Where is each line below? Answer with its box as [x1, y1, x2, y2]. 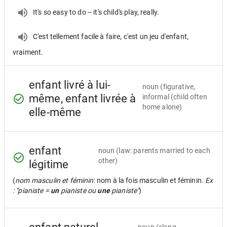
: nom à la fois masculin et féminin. [93, 176, 206, 184]
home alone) [142, 102, 182, 111]
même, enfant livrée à [29, 92, 136, 105]
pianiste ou [59, 186, 98, 195]
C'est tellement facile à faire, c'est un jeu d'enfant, [33, 32, 189, 41]
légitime [29, 158, 69, 171]
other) [98, 157, 118, 165]
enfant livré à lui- [29, 79, 111, 91]
